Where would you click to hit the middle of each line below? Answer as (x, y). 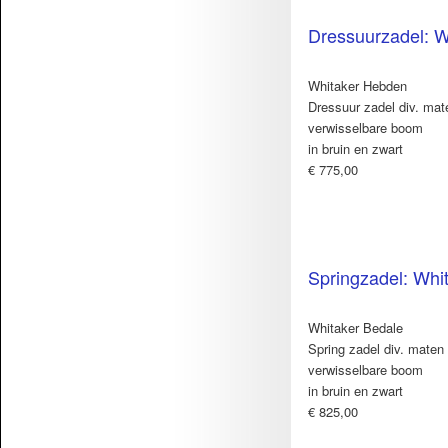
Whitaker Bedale (355, 328)
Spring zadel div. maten (376, 349)
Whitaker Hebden (357, 86)
